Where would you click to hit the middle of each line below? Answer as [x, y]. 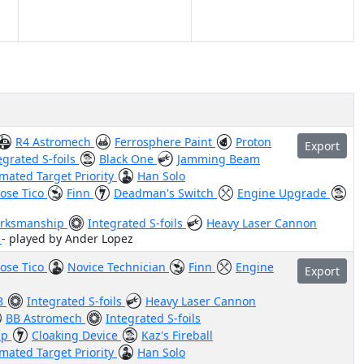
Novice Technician [118, 267]
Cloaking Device [76, 335]
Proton [253, 142]
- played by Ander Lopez [67, 238]
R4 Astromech [55, 142]
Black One [128, 159]
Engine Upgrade [284, 193]
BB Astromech [45, 318]
